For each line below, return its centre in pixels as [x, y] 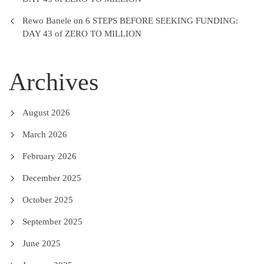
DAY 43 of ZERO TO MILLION [82, 34]
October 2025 [47, 200]
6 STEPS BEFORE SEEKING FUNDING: [161, 21]
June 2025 [41, 244]
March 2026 [44, 135]
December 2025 [52, 178]
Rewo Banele [47, 21]
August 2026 [46, 113]
